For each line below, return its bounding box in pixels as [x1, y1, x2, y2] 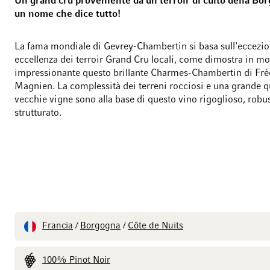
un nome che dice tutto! [14, 10, 121, 19]
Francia [42, 222, 73, 230]
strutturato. [14, 108, 61, 118]
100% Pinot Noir [42, 256, 110, 265]
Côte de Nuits [128, 222, 183, 230]
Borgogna [80, 222, 121, 230]
